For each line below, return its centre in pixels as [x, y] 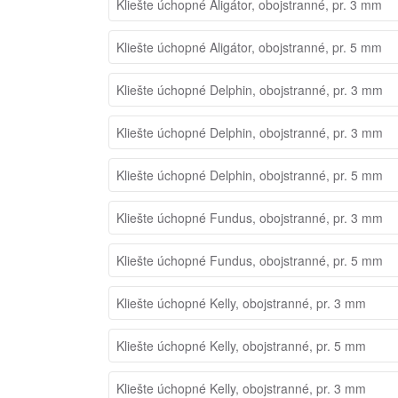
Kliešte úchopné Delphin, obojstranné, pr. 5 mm [250, 175]
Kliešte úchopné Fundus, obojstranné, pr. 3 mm [250, 217]
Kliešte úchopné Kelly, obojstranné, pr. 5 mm [241, 345]
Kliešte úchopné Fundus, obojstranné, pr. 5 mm [250, 260]
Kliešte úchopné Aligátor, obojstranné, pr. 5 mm [249, 47]
